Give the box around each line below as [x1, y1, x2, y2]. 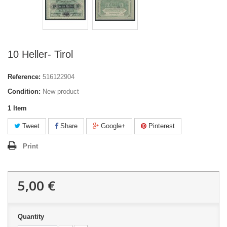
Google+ [99, 122, 126, 130]
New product [43, 88, 79, 95]
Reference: [8, 73, 41, 81]
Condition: [8, 88, 41, 95]
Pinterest [146, 122, 175, 130]
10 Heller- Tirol [8, 49, 73, 60]
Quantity [18, 213, 44, 220]
